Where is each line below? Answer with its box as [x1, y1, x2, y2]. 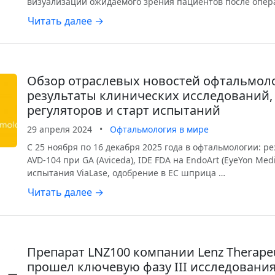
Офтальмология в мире [110, 123, 209, 135]
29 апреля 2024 [27, 123, 92, 135]
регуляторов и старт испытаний [27, 102, 220, 118]
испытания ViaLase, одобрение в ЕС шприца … [27, 167, 225, 179]
